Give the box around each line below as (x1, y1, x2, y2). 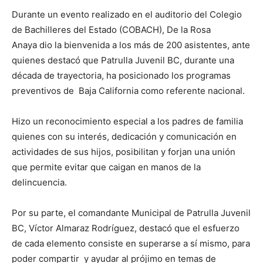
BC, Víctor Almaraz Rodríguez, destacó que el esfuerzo (12, 222, 240, 234)
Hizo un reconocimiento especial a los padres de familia (12, 115, 243, 127)
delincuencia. (12, 176, 67, 188)
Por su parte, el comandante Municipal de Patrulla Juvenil (12, 207, 251, 218)
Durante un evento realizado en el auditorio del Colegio (12, 8, 242, 20)
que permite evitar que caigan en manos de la (12, 161, 201, 173)
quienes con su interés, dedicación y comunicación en (12, 130, 237, 142)
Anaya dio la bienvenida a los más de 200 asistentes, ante (12, 39, 250, 50)
